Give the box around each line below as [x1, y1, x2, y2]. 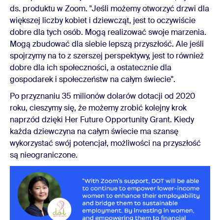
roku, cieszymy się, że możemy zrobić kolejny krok [10, 102, 187, 113]
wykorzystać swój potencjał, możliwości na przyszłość [10, 137, 201, 148]
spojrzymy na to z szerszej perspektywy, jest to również [10, 50, 204, 61]
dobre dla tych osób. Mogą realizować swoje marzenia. [10, 27, 206, 37]
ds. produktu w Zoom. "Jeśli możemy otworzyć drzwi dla [10, 3, 209, 14]
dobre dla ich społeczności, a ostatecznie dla [10, 62, 171, 73]
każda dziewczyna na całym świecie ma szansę [10, 126, 178, 137]
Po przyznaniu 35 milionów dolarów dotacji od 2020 [10, 90, 195, 101]
